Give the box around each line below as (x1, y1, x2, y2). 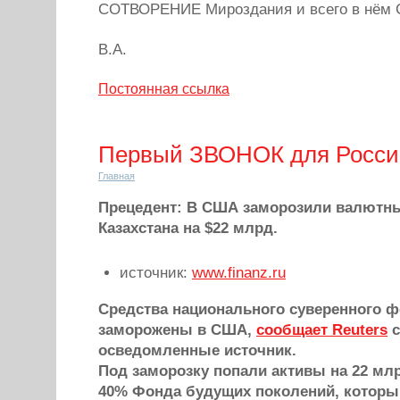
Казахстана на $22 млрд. (98, 220, 278, 237)
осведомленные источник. (98, 342, 296, 359)
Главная (98, 171, 135, 181)
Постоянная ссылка (98, 81, 229, 96)
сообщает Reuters (256, 321, 387, 338)
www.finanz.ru (192, 264, 286, 281)
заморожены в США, (98, 321, 256, 338)
